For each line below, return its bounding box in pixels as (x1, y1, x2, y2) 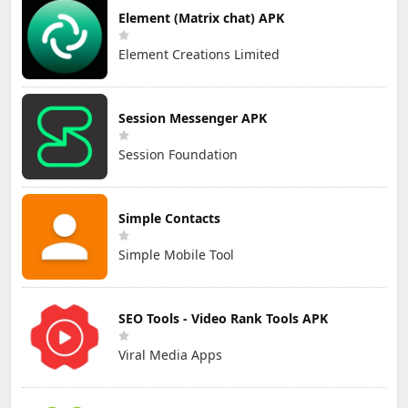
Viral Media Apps (118, 345, 222, 363)
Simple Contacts (118, 209, 220, 227)
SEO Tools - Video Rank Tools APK (118, 309, 328, 327)
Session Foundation (118, 145, 238, 163)
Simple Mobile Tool (118, 245, 234, 263)
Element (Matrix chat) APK (118, 8, 284, 26)
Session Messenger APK (118, 108, 267, 127)
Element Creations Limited (118, 45, 280, 63)
